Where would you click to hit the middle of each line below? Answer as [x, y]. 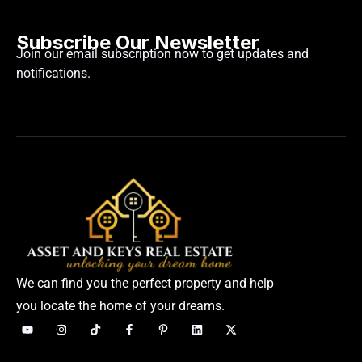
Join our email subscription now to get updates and [162, 54]
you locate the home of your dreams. [120, 305]
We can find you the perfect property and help [145, 283]
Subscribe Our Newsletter [138, 43]
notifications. [53, 74]
